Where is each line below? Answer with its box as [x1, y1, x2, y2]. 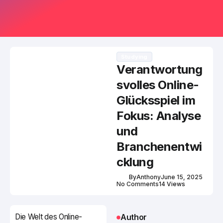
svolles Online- [116, 78, 199, 93]
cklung [116, 155, 154, 170]
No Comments [116, 180, 159, 188]
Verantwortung [116, 62, 203, 77]
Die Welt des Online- [15, 212, 82, 222]
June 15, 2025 [161, 173, 203, 181]
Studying [121, 53, 148, 61]
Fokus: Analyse [116, 109, 201, 123]
